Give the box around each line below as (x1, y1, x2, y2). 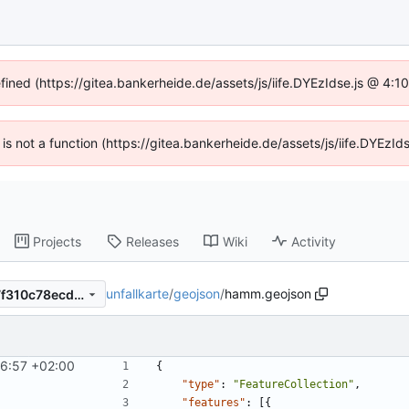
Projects (33, 233, 82, 249)
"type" (182, 378, 220, 392)
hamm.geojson (225, 286, 311, 302)
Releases (126, 233, 180, 249)
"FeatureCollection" (233, 378, 354, 392)
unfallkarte (106, 286, 169, 302)
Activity (291, 233, 337, 249)
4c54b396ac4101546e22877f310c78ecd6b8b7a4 (73, 286, 84, 302)
